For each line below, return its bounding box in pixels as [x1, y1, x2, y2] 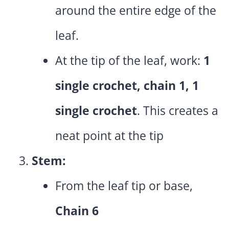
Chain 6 [55, 202, 99, 219]
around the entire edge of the [55, 2, 216, 19]
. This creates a [137, 102, 218, 119]
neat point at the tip [55, 127, 164, 144]
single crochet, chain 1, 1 [55, 77, 199, 94]
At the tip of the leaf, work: [55, 52, 203, 69]
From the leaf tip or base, [55, 177, 193, 194]
